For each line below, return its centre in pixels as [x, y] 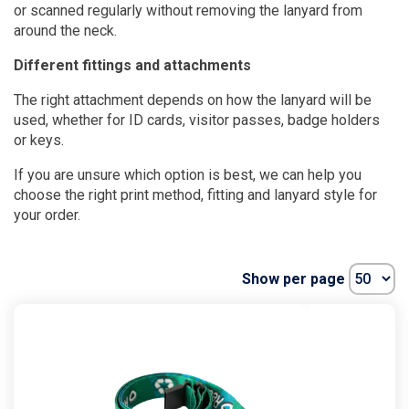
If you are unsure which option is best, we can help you [188, 174]
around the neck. [65, 30]
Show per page [295, 278]
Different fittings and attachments [132, 65]
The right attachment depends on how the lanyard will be [193, 100]
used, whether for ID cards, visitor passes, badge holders [197, 120]
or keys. [39, 140]
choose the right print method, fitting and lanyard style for [195, 194]
